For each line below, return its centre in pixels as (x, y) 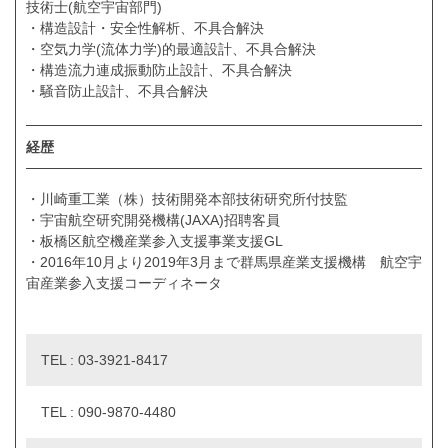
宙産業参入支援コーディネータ (124, 282)
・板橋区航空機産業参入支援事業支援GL (154, 240)
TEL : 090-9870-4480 (108, 411)
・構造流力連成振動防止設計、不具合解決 (159, 70)
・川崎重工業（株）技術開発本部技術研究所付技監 (187, 198)
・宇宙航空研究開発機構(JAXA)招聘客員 (153, 219)
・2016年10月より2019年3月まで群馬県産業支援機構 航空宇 (224, 261)
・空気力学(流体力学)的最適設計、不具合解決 (171, 49)
